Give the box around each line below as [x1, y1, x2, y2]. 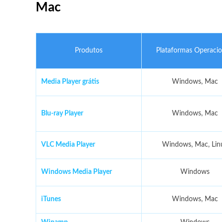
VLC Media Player [41, 141, 95, 148]
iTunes [41, 196, 61, 203]
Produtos [75, 47, 103, 54]
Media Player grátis [41, 78, 99, 85]
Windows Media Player [41, 168, 112, 175]
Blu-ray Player [41, 110, 83, 117]
